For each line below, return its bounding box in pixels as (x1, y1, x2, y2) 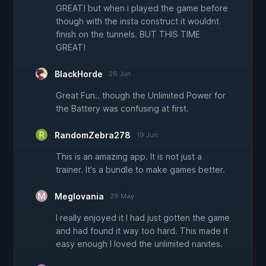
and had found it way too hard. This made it (56, 225, 228, 236)
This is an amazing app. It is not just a (56, 151, 202, 161)
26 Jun (109, 69, 131, 78)
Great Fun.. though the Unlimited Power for (56, 90, 226, 100)
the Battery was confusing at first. (56, 103, 189, 113)
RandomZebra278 (55, 129, 131, 140)
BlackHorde (55, 68, 103, 79)
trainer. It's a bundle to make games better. (56, 164, 225, 175)
